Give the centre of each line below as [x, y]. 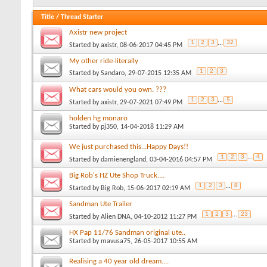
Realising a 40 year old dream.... [119, 261]
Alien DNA [116, 217]
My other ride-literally [104, 61]
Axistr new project [98, 32]
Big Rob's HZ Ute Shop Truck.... [117, 175]
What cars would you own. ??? [118, 89]
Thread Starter [82, 17]
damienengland [123, 159]
